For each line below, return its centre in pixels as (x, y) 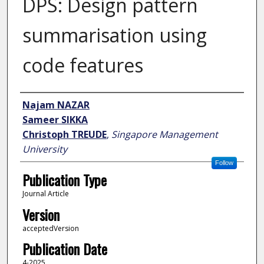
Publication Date (65, 249)
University (44, 149)
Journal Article (45, 194)
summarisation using (114, 35)
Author (37, 104)
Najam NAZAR (56, 105)
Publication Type (64, 180)
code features (82, 65)
